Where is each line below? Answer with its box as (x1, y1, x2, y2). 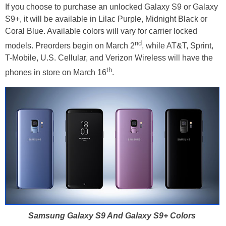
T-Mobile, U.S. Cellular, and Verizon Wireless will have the (5, 53, 213, 63)
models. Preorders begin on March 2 (5, 41, 135, 50)
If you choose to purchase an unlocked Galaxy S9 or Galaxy (5, 2, 218, 11)
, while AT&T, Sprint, (142, 41, 213, 50)
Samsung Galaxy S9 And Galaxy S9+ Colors (28, 211, 196, 220)
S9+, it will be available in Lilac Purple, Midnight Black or (5, 14, 207, 23)
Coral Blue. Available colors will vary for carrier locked (5, 26, 197, 35)
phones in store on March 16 (5, 68, 106, 77)
